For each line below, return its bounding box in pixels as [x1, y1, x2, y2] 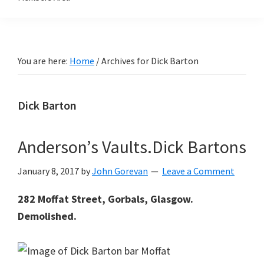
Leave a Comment [162, 165, 235, 177]
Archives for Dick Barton [100, 55, 199, 67]
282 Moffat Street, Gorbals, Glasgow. [18, 192, 193, 206]
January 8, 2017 [18, 165, 79, 177]
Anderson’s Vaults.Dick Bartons [18, 136, 246, 158]
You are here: [18, 55, 70, 67]
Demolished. [18, 209, 77, 223]
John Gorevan [92, 165, 148, 177]
